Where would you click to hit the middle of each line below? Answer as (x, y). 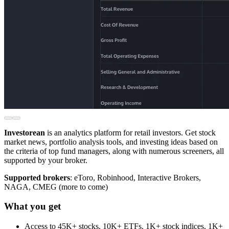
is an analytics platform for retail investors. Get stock (130, 132)
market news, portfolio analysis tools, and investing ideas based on (111, 142)
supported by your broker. (46, 160)
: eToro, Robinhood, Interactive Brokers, (135, 177)
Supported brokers (37, 177)
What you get (32, 207)
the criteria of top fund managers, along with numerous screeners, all (114, 151)
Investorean (25, 132)
